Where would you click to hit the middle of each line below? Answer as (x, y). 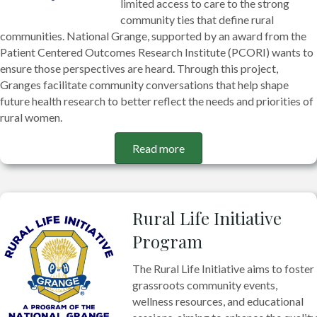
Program (167, 242)
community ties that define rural (197, 20)
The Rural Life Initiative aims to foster (223, 269)
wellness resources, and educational (218, 301)
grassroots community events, (205, 285)
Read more (158, 149)
